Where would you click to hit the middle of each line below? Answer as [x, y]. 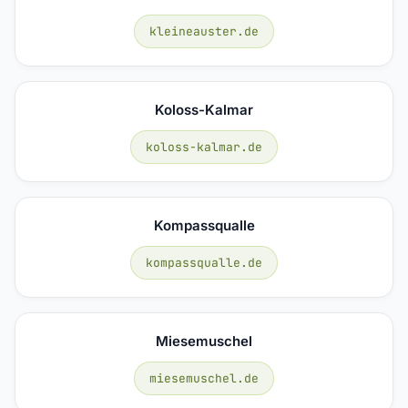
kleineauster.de [204, 31]
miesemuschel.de [204, 378]
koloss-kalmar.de [204, 147]
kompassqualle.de [204, 262]
